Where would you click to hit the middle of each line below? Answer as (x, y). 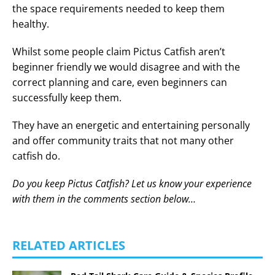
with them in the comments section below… (104, 199)
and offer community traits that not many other (123, 140)
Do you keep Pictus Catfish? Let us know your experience (132, 183)
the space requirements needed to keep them (118, 8)
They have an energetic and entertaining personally (131, 125)
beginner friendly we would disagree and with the (126, 67)
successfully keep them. (67, 97)
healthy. (31, 24)
